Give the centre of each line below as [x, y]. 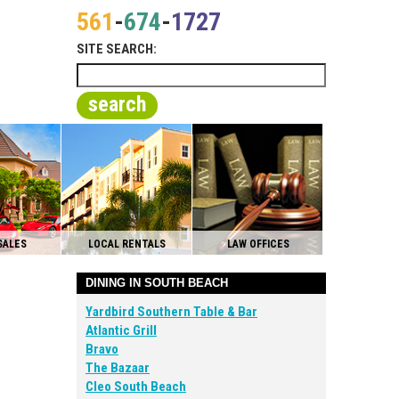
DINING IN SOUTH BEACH [157, 283]
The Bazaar [118, 368]
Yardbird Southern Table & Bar [171, 312]
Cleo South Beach [136, 387]
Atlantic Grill [121, 330]
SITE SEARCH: [117, 49]
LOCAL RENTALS [127, 244]
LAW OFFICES [258, 244]
